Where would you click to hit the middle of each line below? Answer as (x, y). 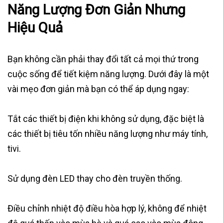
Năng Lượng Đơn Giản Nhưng (96, 10)
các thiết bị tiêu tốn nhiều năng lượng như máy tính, (108, 134)
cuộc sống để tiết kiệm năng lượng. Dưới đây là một (108, 74)
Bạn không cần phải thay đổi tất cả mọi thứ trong (103, 59)
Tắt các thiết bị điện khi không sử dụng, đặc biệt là (106, 119)
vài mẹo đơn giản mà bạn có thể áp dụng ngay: (98, 89)
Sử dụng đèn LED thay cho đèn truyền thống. (95, 179)
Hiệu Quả (35, 28)
